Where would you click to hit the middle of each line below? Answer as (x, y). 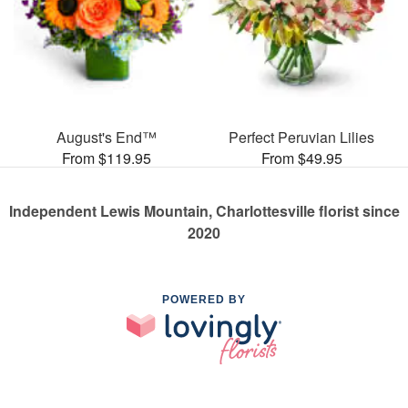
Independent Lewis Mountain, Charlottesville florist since (204, 211)
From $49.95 (301, 158)
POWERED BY (204, 300)
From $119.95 (107, 158)
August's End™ (107, 137)
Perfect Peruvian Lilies (301, 137)
